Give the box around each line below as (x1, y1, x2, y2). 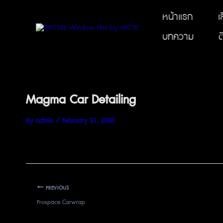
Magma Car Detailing (26, 92, 136, 109)
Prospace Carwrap (37, 198, 85, 207)
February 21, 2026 (62, 116, 114, 126)
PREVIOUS (43, 184, 69, 192)
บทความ (162, 30, 194, 44)
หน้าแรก (162, 10, 193, 24)
